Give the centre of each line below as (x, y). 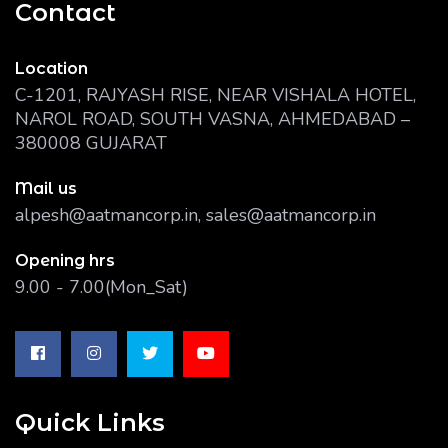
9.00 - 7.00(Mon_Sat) (101, 287)
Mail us (46, 188)
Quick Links (90, 422)
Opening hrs (65, 260)
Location (51, 68)
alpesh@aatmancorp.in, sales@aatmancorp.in (195, 215)
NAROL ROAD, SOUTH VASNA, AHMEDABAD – (212, 119)
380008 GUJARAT (91, 143)
